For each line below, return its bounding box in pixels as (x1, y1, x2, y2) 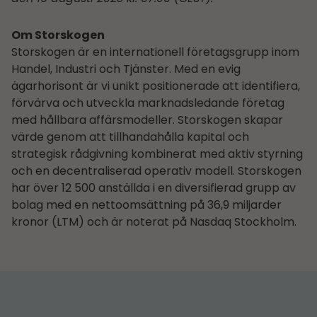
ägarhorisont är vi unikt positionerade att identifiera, (11, 78, 300, 95)
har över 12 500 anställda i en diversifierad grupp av (11, 180, 296, 197)
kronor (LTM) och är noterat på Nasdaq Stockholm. (11, 214, 296, 231)
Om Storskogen (11, 27, 105, 44)
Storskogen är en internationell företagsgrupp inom (11, 44, 299, 61)
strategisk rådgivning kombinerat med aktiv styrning (11, 146, 303, 163)
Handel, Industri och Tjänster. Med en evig (11, 61, 241, 78)
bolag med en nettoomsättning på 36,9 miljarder (11, 197, 282, 214)
